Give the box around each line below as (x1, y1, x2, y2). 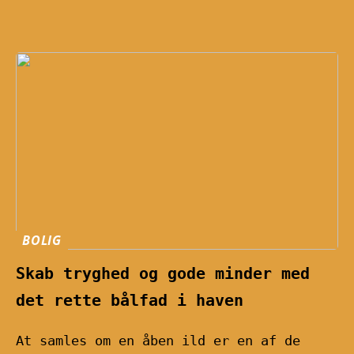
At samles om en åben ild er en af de (16, 332, 300, 348)
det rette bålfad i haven (16, 290, 243, 310)
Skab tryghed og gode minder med (16, 263, 310, 283)
